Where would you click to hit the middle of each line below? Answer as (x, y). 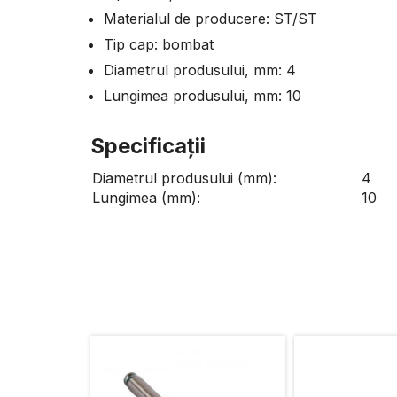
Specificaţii (148, 146)
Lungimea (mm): (146, 198)
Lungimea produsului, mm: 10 (202, 96)
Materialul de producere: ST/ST (210, 19)
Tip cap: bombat (159, 44)
